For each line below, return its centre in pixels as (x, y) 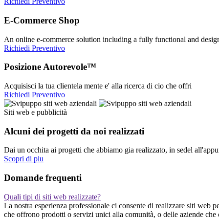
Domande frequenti (43, 178)
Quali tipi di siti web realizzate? (52, 197)
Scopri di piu (24, 159)
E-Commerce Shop (42, 20)
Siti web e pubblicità (35, 112)
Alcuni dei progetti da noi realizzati (74, 131)
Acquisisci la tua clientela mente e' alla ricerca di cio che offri (98, 86)
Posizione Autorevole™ (50, 67)
